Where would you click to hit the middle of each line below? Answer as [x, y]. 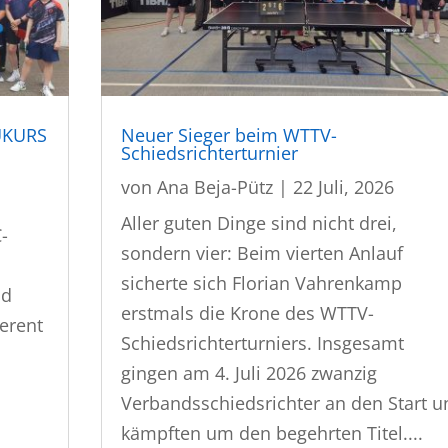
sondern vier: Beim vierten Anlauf [262, 253]
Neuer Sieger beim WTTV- [229, 135]
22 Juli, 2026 [344, 187]
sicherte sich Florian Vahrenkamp [262, 283]
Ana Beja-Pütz [215, 187]
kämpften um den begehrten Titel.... [272, 433]
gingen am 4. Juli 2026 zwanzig [249, 373]
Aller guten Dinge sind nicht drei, [259, 223]
